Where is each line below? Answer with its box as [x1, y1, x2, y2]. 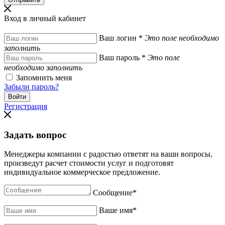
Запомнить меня [16, 73, 72, 82]
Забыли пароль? [4, 82, 59, 91]
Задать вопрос [4, 129, 66, 140]
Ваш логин [99, 33, 139, 42]
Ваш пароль [99, 53, 142, 62]
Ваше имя [99, 206, 133, 215]
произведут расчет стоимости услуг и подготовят [4, 159, 174, 168]
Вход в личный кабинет [4, 14, 86, 23]
